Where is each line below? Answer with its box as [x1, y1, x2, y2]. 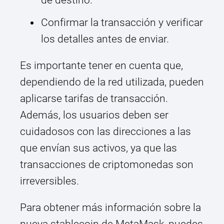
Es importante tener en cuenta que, [20, 59, 183, 72]
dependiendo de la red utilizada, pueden [20, 76, 204, 88]
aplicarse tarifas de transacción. [20, 92, 168, 105]
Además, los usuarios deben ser [20, 109, 168, 121]
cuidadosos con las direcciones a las [20, 125, 191, 138]
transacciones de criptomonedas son [20, 158, 193, 171]
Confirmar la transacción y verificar [41, 16, 203, 29]
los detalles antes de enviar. [41, 33, 169, 45]
